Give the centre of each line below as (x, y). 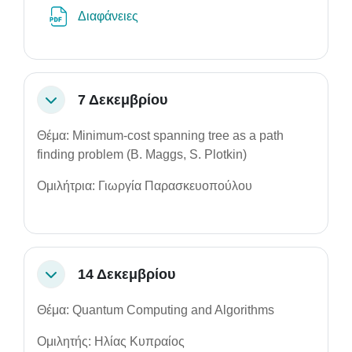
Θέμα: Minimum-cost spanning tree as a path (160, 136)
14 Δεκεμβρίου (126, 274)
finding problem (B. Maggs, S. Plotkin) (142, 154)
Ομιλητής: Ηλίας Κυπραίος (111, 341)
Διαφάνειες (110, 16)
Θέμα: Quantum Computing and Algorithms (156, 310)
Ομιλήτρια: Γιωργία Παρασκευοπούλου (145, 186)
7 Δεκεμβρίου (123, 99)
